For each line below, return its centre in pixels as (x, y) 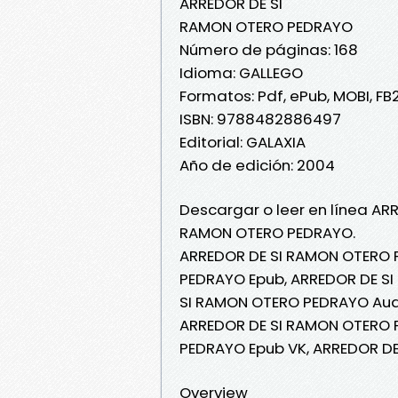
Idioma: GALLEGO (241, 72)
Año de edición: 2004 (257, 165)
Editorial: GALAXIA (243, 142)
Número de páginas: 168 (269, 49)
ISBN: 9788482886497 (260, 119)
